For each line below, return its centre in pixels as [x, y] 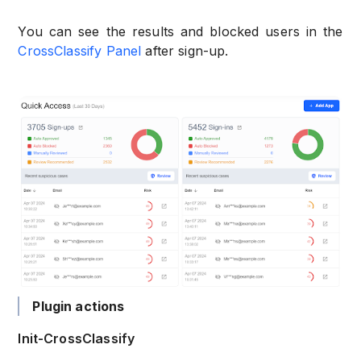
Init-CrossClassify [77, 339]
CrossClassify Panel [80, 51]
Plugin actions [79, 307]
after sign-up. [187, 51]
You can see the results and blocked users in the [180, 32]
